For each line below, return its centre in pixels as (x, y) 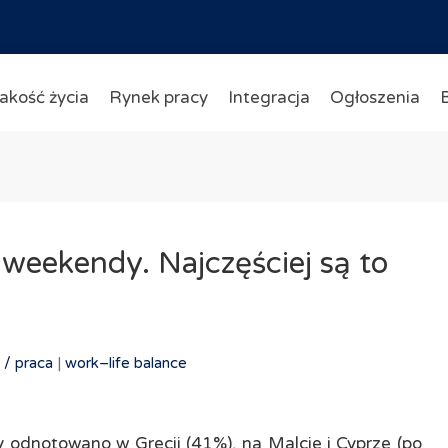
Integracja (268, 97)
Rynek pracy (158, 97)
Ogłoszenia (374, 97)
